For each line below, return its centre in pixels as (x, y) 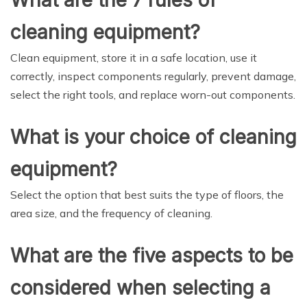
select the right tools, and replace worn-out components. (153, 95)
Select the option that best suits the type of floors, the (147, 195)
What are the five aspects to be (152, 256)
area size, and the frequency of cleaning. (111, 213)
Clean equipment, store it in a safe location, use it (134, 58)
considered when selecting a (140, 288)
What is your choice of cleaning (153, 137)
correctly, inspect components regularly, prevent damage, (153, 76)
